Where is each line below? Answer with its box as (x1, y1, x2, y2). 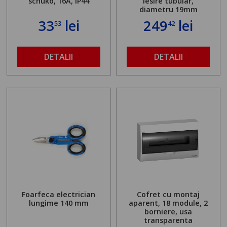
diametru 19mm (139, 5, 198, 15)
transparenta (144, 215, 193, 225)
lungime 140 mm (28, 198, 89, 208)
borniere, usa (144, 206, 193, 216)
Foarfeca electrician (22, 189, 96, 199)
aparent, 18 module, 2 (129, 198, 208, 208)
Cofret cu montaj (137, 189, 200, 199)
